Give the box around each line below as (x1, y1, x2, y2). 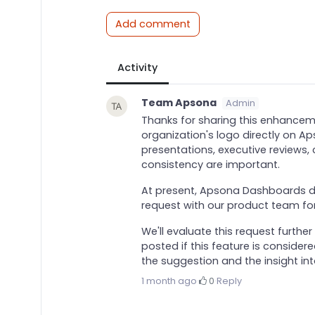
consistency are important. (141, 157, 280, 172)
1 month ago (141, 275, 197, 288)
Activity (117, 60, 157, 75)
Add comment (115, 17, 191, 32)
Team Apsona (141, 96, 217, 110)
